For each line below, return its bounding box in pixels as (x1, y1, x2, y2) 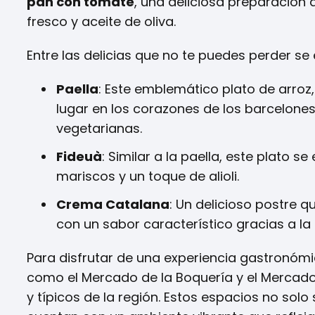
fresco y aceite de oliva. (27, 12, 176, 30)
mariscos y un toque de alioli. (56, 167, 239, 185)
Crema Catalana (56, 195, 169, 213)
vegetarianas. (56, 119, 142, 137)
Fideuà (56, 147, 102, 165)
